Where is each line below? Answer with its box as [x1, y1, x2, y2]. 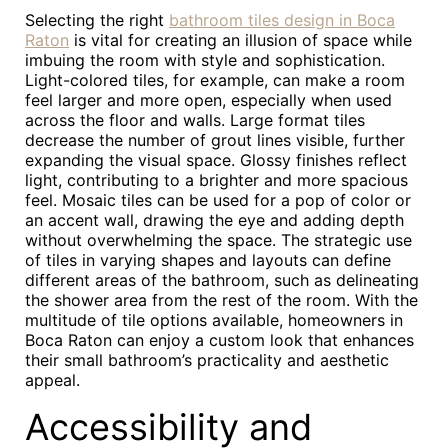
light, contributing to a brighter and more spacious [25, 170, 408, 190]
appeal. [25, 370, 80, 390]
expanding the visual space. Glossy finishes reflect [25, 150, 407, 170]
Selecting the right [25, 10, 169, 30]
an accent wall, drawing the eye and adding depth [25, 210, 404, 230]
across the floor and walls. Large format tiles [25, 110, 365, 130]
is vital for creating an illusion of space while [69, 30, 412, 50]
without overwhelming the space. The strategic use [25, 230, 412, 250]
